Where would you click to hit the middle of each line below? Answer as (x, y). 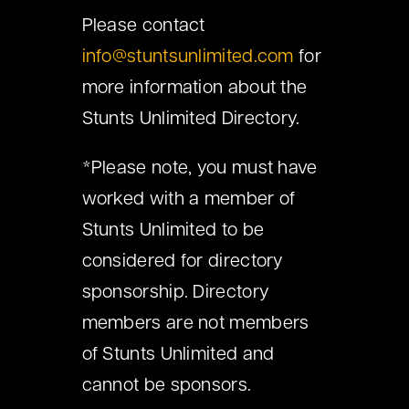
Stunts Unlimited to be (173, 231)
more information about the (194, 89)
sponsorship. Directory (176, 294)
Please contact (143, 27)
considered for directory (183, 262)
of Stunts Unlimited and (178, 356)
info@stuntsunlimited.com (188, 58)
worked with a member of (189, 200)
